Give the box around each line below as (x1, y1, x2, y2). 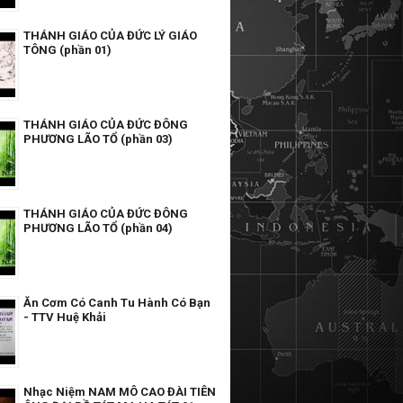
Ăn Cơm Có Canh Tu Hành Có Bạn (23, 295, 210, 309)
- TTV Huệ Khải (23, 309, 106, 324)
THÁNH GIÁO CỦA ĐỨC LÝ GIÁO (23, 28, 197, 42)
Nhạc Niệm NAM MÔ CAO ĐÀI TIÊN (23, 384, 216, 399)
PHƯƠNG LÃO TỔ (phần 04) (23, 220, 173, 235)
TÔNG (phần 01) (23, 42, 112, 57)
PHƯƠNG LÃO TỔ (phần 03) (23, 131, 173, 146)
